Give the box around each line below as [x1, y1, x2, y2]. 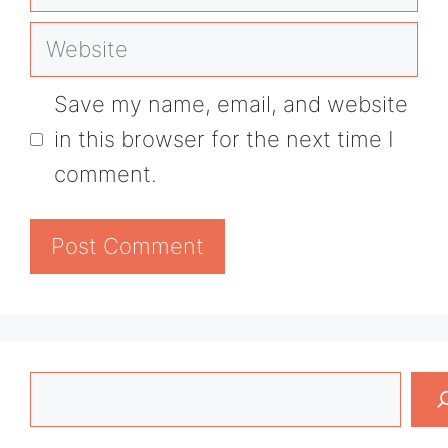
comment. [54, 161, 157, 188]
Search [29, 374, 101, 401]
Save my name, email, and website [54, 91, 408, 118]
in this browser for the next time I [54, 126, 394, 153]
